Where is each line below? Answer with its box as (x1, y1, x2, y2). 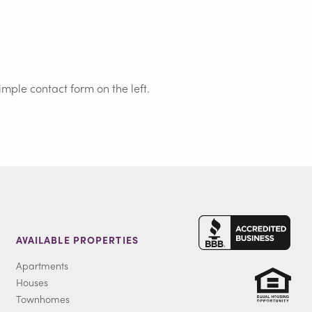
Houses (15, 275, 48, 290)
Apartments (15, 258, 68, 273)
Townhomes (15, 292, 70, 306)
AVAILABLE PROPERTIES (15, 233, 139, 247)
